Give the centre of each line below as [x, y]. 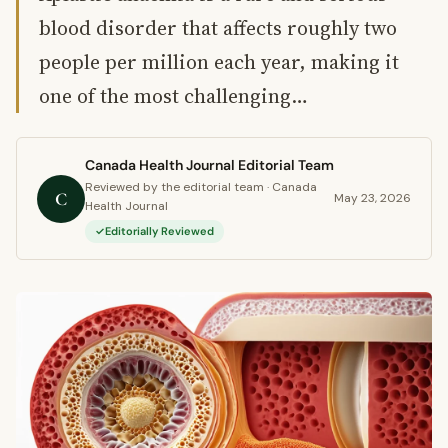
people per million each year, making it [219, 62]
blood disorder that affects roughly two [218, 28]
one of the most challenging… [173, 96]
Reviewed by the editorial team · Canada [201, 187]
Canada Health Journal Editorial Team [209, 165]
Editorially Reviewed [159, 231]
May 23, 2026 [372, 198]
